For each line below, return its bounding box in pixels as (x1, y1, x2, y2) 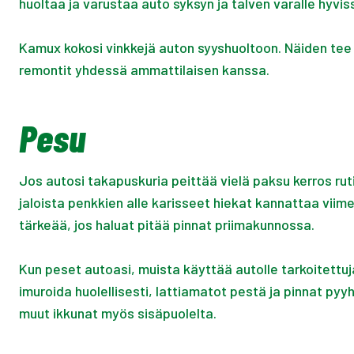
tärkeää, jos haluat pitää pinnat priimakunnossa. (19, 216, 314, 234)
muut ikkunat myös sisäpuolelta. (19, 304, 217, 322)
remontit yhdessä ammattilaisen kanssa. (19, 61, 269, 79)
